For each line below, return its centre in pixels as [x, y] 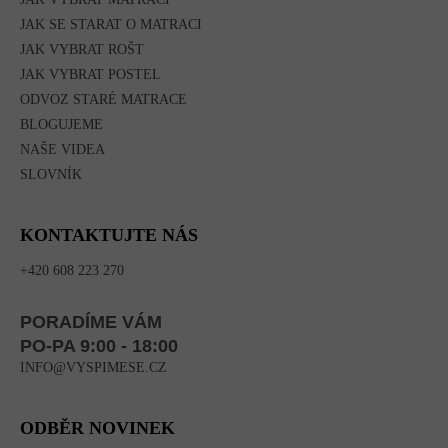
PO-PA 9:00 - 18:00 [99, 346]
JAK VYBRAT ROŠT [82, 50]
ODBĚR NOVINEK [97, 428]
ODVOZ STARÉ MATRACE [103, 100]
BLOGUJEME [61, 125]
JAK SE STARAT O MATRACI [111, 25]
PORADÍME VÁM [91, 322]
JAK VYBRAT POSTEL [90, 75]
